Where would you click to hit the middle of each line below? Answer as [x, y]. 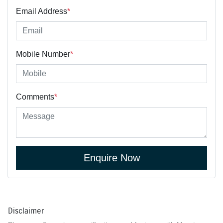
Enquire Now [111, 158]
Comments [35, 97]
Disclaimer [26, 211]
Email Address [42, 11]
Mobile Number [43, 54]
